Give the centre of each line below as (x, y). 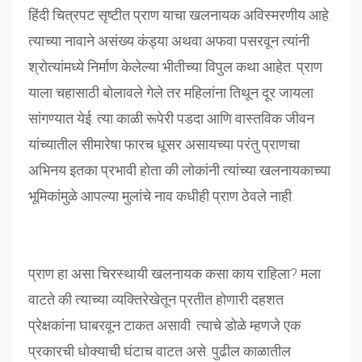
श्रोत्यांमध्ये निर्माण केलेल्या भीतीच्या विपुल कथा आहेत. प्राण (175, 66)
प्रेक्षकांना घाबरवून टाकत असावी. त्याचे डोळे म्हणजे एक (164, 325)
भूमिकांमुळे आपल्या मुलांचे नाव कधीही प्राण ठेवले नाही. (161, 196)
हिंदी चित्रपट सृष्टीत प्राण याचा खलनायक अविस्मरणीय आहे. (180, 15)
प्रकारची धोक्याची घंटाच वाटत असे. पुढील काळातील (160, 351)
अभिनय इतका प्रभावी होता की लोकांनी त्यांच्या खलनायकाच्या (179, 170)
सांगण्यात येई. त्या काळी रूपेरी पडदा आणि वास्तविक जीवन (171, 118)
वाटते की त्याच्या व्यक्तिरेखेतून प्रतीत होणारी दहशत (156, 299)
